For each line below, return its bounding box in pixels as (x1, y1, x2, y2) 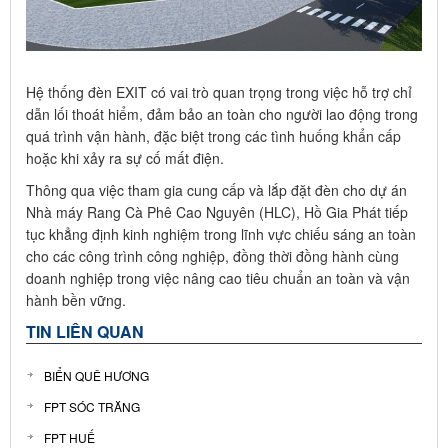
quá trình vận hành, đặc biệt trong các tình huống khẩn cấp (26, 125, 401, 146)
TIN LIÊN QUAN (26, 319, 144, 343)
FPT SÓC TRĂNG (44, 397, 140, 415)
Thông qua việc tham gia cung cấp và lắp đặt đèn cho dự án (26, 179, 407, 200)
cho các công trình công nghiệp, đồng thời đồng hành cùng (26, 245, 399, 266)
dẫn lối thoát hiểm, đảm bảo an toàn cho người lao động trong (26, 103, 418, 124)
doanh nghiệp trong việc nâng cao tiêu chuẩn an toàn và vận (26, 267, 410, 288)
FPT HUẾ (44, 428, 95, 446)
